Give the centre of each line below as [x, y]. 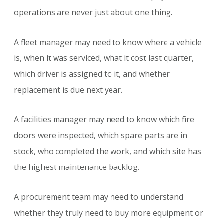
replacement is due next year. [68, 90]
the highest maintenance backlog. [77, 167]
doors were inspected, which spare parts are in [101, 136]
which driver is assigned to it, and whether [92, 74]
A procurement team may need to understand [99, 197]
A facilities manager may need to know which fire [104, 120]
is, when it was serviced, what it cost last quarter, [104, 58]
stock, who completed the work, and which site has [108, 151]
